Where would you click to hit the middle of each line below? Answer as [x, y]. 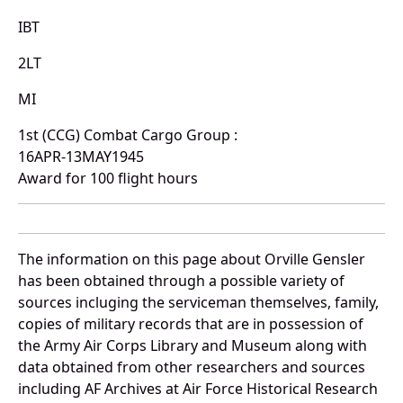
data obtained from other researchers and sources [192, 367]
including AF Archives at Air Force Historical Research [198, 388]
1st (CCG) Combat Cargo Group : [128, 134]
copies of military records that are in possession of [191, 323]
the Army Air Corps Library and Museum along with [193, 345]
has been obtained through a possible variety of [181, 280]
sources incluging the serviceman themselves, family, [198, 302]
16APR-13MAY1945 [81, 156]
